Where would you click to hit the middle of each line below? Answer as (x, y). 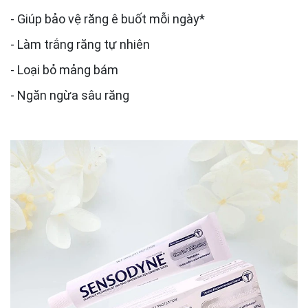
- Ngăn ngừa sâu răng (70, 95)
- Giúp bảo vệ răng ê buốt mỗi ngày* (109, 19)
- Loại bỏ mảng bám (64, 69)
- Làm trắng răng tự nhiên (80, 44)
